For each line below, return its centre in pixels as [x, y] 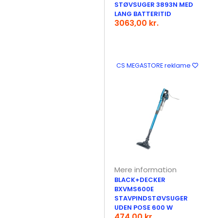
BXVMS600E [134, 189]
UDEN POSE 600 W [144, 208]
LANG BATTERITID [143, 14]
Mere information [146, 170]
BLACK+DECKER [140, 180]
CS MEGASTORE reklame [154, 65]
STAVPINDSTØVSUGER [151, 198]
